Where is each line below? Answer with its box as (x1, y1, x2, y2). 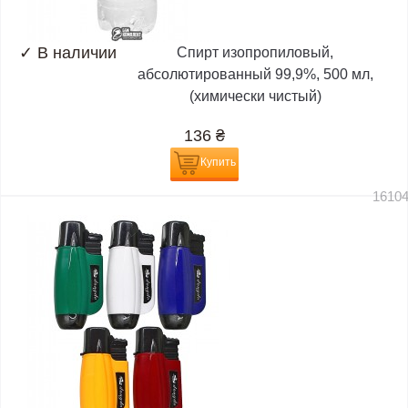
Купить (199, 156, 236, 169)
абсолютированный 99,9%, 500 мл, (137, 66, 373, 83)
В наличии (37, 44, 117, 63)
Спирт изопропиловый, (177, 45, 333, 61)
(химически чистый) (189, 88, 321, 105)
